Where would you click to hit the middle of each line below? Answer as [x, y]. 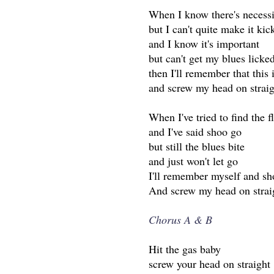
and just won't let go [194, 161]
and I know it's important [204, 44]
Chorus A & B [181, 220]
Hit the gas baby [185, 249]
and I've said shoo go [195, 132]
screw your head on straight [210, 264]
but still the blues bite [197, 146]
